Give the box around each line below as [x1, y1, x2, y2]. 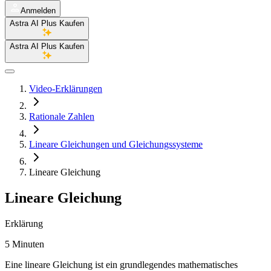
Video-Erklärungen [29, 83, 102, 94]
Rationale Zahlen [29, 111, 94, 122]
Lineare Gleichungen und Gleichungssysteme [29, 139, 203, 149]
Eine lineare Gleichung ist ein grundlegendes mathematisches [5, 259, 238, 270]
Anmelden [21, 6, 56, 15]
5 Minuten [5, 238, 44, 249]
